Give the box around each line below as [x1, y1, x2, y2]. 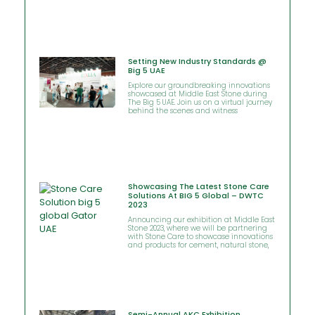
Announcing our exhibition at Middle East [127, 214, 275, 225]
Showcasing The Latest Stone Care [127, 180, 269, 192]
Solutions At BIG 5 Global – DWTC [127, 189, 264, 201]
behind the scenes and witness [127, 105, 238, 117]
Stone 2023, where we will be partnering [127, 222, 267, 233]
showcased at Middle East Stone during [127, 89, 267, 100]
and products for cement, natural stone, [127, 239, 269, 250]
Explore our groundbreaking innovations [127, 80, 270, 91]
